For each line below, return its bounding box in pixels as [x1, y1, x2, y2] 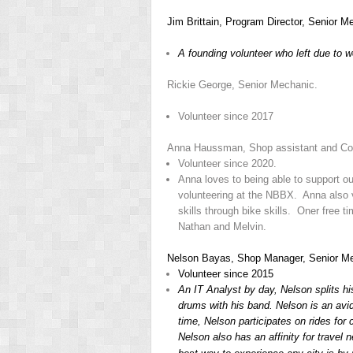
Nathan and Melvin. [178, 220, 266, 232]
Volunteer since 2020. [178, 157, 277, 169]
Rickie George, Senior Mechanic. [167, 78, 318, 91]
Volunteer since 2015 [178, 267, 273, 280]
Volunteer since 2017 [178, 110, 273, 122]
